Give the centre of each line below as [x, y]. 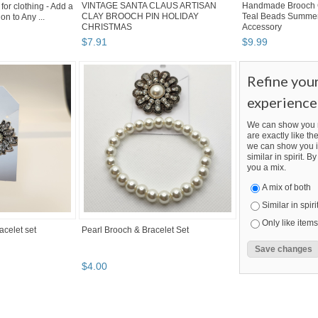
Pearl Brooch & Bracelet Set [135, 230]
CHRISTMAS [107, 27]
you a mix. [267, 168]
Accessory [262, 27]
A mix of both [286, 188]
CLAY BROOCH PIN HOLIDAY [140, 17]
